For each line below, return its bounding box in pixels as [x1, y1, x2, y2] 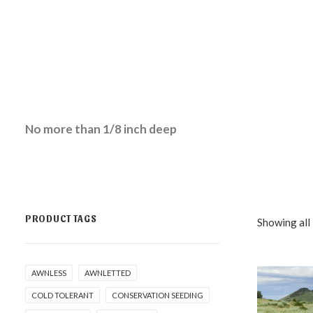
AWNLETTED [85, 268, 131, 277]
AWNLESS [31, 268, 66, 277]
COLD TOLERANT [31, 291, 94, 300]
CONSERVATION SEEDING [112, 291, 203, 300]
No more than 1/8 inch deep [25, 122, 177, 136]
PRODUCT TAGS [25, 212, 97, 224]
